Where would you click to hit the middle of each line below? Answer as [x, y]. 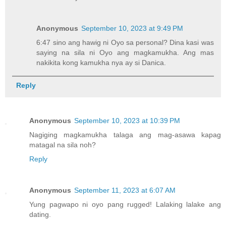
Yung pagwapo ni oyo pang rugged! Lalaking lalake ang [125, 204]
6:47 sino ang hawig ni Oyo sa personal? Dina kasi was [125, 42]
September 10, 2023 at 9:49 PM [132, 28]
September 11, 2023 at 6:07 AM [125, 190]
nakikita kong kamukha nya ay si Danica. [101, 62]
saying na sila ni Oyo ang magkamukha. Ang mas [125, 52]
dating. [40, 214]
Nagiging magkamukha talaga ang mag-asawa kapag [125, 134]
